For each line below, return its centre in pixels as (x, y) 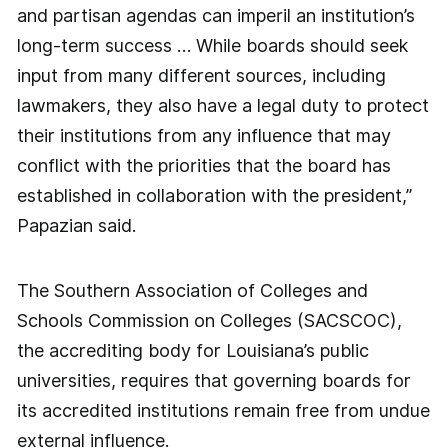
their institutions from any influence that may (203, 135)
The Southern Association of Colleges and (192, 291)
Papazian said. (76, 225)
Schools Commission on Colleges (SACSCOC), (209, 321)
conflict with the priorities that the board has (203, 165)
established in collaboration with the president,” (214, 195)
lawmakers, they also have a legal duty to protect (222, 105)
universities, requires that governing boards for (213, 381)
